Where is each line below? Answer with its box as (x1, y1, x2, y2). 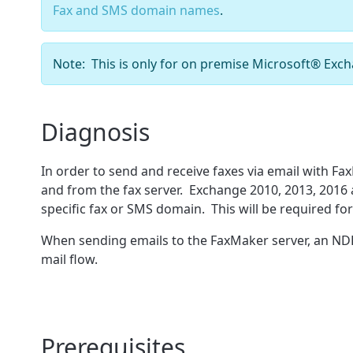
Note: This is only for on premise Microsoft (53, 54, 310, 72)
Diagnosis (41, 115, 150, 148)
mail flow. (41, 250, 104, 268)
